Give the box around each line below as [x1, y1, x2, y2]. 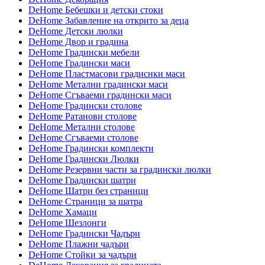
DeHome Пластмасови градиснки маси [28, 69, 185, 79]
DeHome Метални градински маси [28, 79, 168, 90]
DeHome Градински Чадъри [28, 228, 140, 239]
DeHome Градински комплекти [28, 143, 154, 154]
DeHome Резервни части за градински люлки [28, 164, 211, 175]
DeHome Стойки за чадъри [28, 250, 137, 260]
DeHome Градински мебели [28, 47, 140, 58]
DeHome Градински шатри [28, 175, 136, 186]
